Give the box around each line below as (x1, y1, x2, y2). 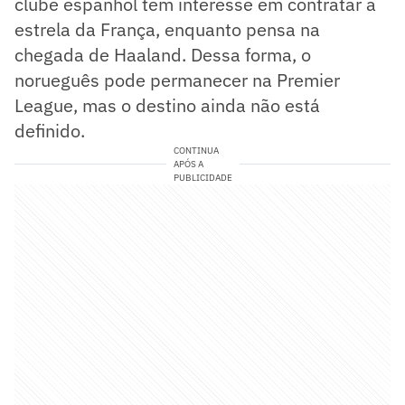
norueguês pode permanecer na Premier (14, 68, 340, 93)
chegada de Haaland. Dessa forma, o (14, 42, 311, 68)
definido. (14, 118, 85, 144)
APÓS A (173, 158, 203, 171)
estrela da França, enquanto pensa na (14, 17, 320, 42)
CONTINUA (173, 145, 219, 157)
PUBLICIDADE (173, 172, 232, 184)
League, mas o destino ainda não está (14, 93, 320, 118)
